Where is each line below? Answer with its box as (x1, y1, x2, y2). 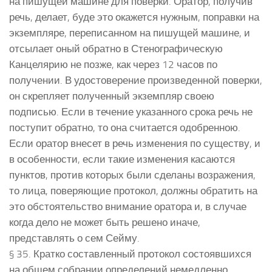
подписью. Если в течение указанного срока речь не (9, 105, 253, 118)
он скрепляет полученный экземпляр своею (9, 89, 214, 102)
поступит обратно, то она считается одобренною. (9, 121, 240, 134)
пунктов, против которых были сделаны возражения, (9, 168, 256, 181)
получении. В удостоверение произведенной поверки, (9, 73, 262, 86)
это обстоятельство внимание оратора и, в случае (9, 200, 246, 212)
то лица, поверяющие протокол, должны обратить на (9, 184, 257, 197)
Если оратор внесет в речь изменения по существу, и (9, 137, 260, 149)
